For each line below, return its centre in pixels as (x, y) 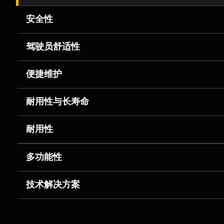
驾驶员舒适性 (53, 47)
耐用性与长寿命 (57, 102)
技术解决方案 (53, 185)
